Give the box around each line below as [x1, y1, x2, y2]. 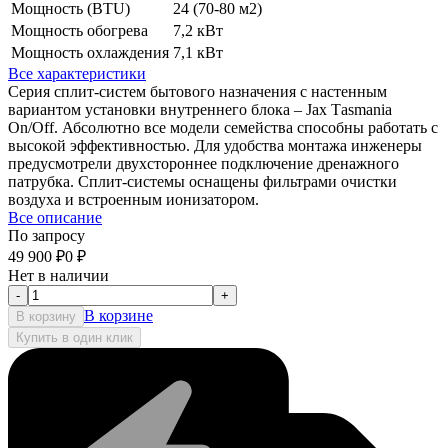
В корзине [84, 307, 153, 325]
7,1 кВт [173, 44, 223, 62]
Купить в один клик [16, 330, 133, 346]
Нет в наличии [8, 267, 109, 285]
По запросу [8, 227, 85, 245]
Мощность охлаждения [11, 44, 169, 62]
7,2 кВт [173, 22, 223, 40]
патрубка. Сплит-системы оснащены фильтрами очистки [8, 173, 397, 191]
